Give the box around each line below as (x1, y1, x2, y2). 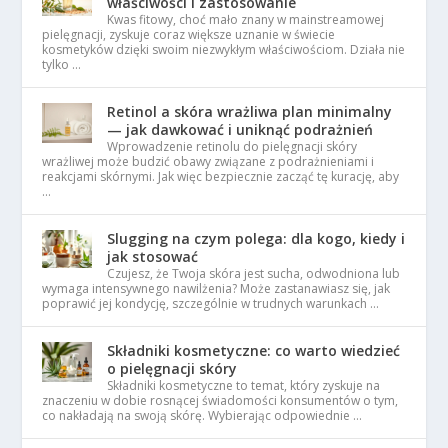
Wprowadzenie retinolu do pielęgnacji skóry (107, 138, 358, 155)
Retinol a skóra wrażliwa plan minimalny (107, 102, 393, 121)
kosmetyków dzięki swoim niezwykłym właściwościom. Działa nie (42, 41, 406, 58)
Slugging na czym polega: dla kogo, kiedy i (107, 229, 406, 248)
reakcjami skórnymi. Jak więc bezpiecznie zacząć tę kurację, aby (42, 168, 400, 185)
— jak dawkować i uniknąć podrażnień (107, 120, 374, 139)
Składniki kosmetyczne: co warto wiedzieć (107, 341, 401, 360)
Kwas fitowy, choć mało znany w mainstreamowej (107, 11, 385, 28)
